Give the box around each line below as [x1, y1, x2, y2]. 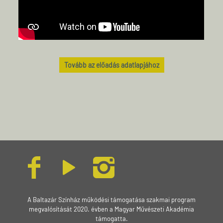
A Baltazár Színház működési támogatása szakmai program [27, 196, 196, 204]
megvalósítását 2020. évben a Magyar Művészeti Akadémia [29, 205, 194, 214]
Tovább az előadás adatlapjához [64, 61, 159, 70]
